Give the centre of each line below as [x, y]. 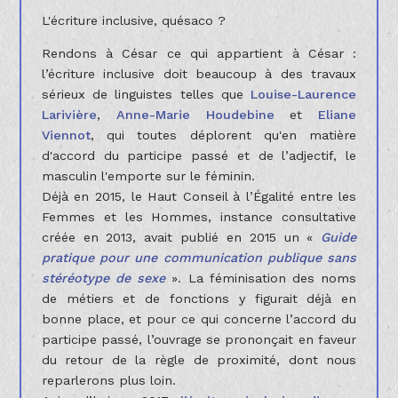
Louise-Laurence [304, 95]
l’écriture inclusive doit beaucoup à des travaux [199, 74]
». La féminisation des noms [261, 279]
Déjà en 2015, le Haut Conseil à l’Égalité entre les [199, 197]
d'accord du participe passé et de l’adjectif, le [199, 156]
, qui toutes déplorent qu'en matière [223, 135]
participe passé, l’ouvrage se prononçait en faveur [199, 340]
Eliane [338, 115]
